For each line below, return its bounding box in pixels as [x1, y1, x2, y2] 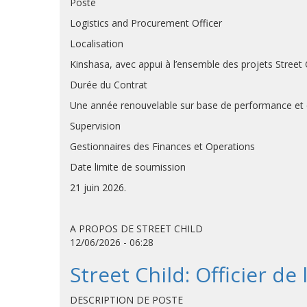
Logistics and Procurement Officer [70, 16, 222, 29]
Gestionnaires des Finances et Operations [70, 140, 255, 153]
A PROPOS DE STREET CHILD [70, 222, 203, 235]
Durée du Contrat [70, 78, 147, 91]
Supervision [70, 119, 121, 132]
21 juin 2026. [70, 181, 126, 194]
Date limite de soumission [70, 160, 186, 173]
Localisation [70, 37, 123, 50]
